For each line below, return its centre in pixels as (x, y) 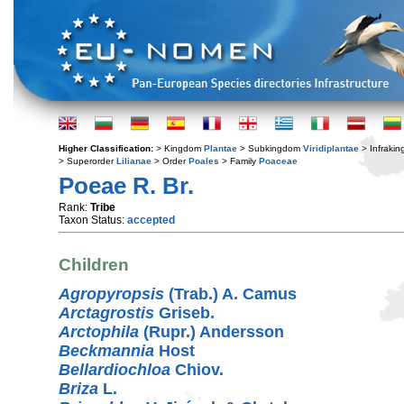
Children (94, 265)
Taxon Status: (93, 220)
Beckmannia (106, 350)
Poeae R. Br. (126, 186)
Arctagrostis (106, 312)
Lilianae (134, 161)
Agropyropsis (111, 294)
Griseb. (184, 312)
